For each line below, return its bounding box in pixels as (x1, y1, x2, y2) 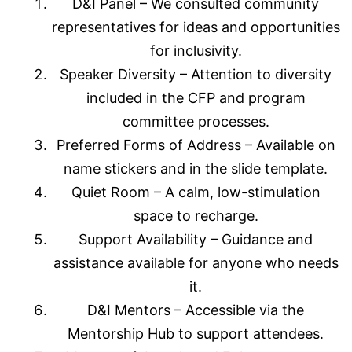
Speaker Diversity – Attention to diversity (60, 66, 332, 83)
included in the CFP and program (86, 90, 306, 107)
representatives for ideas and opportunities (51, 19, 340, 36)
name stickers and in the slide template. (64, 160, 328, 178)
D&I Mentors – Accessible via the (87, 302, 304, 319)
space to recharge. (133, 207, 258, 225)
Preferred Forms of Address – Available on (56, 137, 335, 154)
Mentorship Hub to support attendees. (68, 325, 324, 343)
